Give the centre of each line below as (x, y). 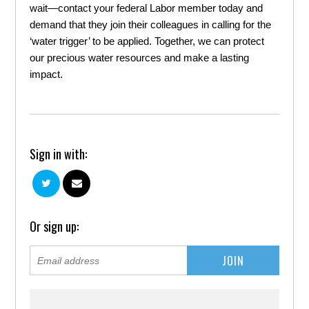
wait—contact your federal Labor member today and (147, 8)
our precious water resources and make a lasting (140, 58)
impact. (47, 74)
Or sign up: (54, 226)
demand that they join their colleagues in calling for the (151, 24)
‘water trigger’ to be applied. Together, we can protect (147, 41)
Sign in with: (59, 154)
